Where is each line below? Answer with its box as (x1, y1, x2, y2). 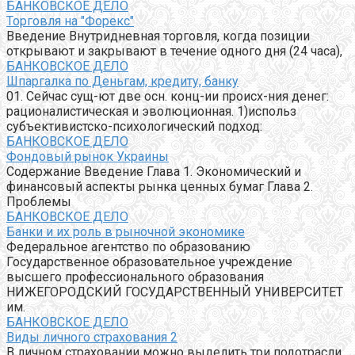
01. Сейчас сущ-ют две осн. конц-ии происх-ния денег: (6, 89, 329, 105)
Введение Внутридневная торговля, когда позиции (6, 29, 310, 44)
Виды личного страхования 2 (6, 330, 177, 345)
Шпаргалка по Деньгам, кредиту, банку (6, 74, 239, 90)
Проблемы (6, 194, 71, 210)
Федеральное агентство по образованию (6, 239, 250, 255)
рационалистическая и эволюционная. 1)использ (6, 104, 296, 120)
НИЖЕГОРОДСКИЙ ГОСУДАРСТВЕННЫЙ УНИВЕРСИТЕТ (6, 284, 343, 300)
